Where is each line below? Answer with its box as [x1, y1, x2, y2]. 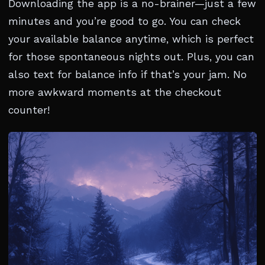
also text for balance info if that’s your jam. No [8, 69, 247, 80]
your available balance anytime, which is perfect [8, 33, 254, 45]
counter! [8, 104, 50, 116]
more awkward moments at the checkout [8, 86, 221, 98]
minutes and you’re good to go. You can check [8, 15, 241, 27]
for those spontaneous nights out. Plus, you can [8, 51, 254, 63]
